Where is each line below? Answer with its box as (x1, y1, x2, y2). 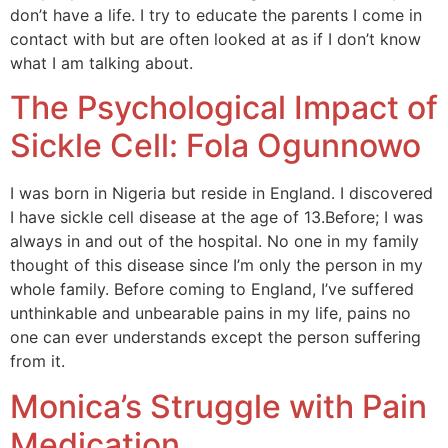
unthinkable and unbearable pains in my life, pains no (10, 303, 411, 324)
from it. (10, 351, 65, 372)
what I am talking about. (10, 53, 193, 74)
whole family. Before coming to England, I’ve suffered (10, 279, 414, 300)
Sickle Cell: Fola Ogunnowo (10, 126, 421, 166)
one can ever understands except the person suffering (10, 327, 421, 348)
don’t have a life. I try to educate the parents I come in (10, 5, 422, 26)
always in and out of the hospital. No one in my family (10, 231, 419, 252)
